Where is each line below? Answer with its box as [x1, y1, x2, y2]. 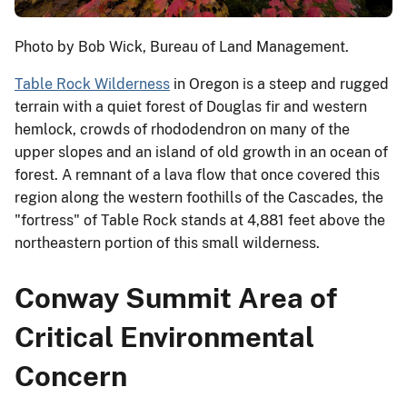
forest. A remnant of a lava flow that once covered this [15, 166, 380, 184]
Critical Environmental [15, 319, 314, 353]
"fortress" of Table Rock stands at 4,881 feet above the [15, 212, 385, 229]
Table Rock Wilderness [15, 75, 170, 93]
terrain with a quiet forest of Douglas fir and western [15, 98, 367, 115]
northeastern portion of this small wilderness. [15, 234, 323, 252]
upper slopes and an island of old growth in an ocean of [15, 144, 388, 161]
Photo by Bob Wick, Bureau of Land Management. [15, 38, 349, 55]
